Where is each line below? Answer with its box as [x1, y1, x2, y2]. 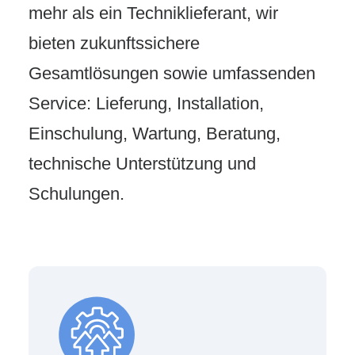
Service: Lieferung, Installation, [29, 94, 264, 113]
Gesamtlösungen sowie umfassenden [29, 63, 315, 83]
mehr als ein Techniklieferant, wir [29, 3, 278, 23]
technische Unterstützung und [29, 154, 256, 174]
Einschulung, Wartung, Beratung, [29, 124, 281, 143]
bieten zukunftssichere [29, 33, 200, 53]
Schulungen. [29, 184, 124, 204]
